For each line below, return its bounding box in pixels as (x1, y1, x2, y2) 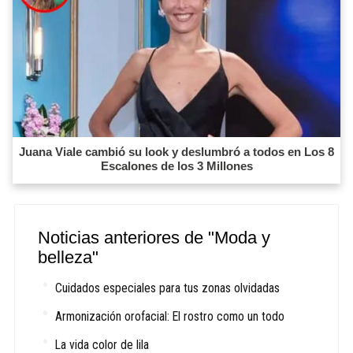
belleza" (38, 247, 99, 267)
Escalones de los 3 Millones (100, 158, 253, 173)
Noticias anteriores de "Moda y (38, 227, 271, 247)
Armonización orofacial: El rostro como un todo (55, 308, 285, 324)
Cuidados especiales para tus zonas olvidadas (55, 280, 281, 295)
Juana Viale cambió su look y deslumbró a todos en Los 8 (19, 144, 334, 158)
